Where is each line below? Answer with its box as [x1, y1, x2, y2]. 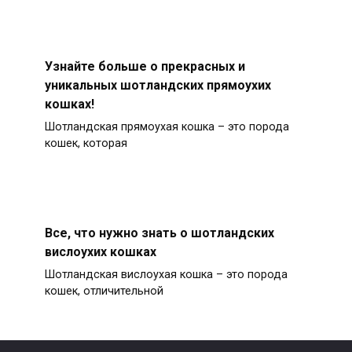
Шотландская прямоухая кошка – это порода [44, 120, 289, 134]
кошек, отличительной [44, 284, 163, 299]
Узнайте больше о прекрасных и [44, 58, 245, 74]
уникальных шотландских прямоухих [44, 77, 271, 93]
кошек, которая [44, 137, 127, 151]
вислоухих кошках [44, 244, 156, 259]
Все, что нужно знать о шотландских [44, 225, 274, 240]
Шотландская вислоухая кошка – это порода [44, 268, 288, 282]
